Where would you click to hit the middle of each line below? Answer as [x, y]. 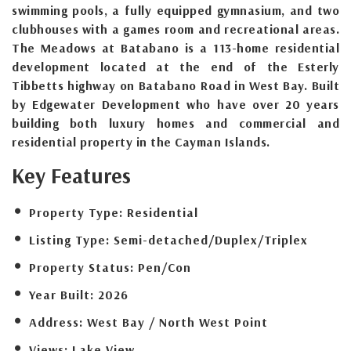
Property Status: [81, 267]
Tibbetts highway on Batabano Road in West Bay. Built [175, 85]
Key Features [71, 175]
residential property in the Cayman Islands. [141, 141]
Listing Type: [69, 239]
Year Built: [62, 294]
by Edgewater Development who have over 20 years [175, 104]
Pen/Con [165, 267]
